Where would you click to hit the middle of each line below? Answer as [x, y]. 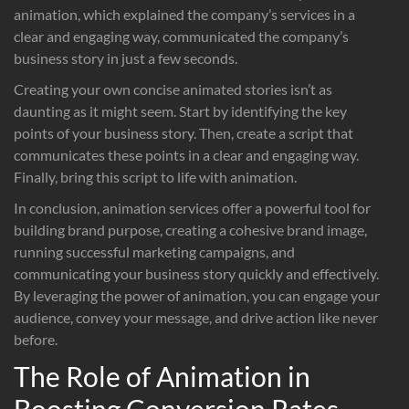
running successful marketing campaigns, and [154, 251]
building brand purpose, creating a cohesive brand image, [190, 229]
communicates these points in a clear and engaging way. [186, 154]
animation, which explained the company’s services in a [184, 14]
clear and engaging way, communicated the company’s [181, 36]
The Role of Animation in [162, 376]
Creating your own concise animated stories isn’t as [173, 89]
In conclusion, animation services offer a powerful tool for [192, 207]
